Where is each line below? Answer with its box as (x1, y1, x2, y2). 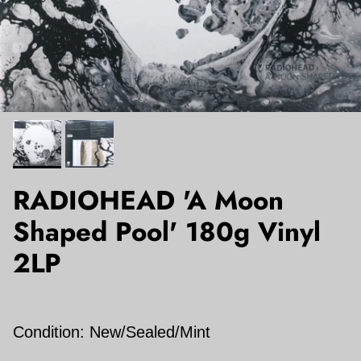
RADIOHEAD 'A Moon (13, 180, 284, 219)
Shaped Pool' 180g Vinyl (13, 212, 321, 251)
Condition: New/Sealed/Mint (13, 322, 210, 341)
